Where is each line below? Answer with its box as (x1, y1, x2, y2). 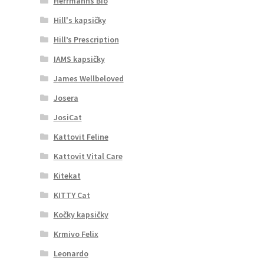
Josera (53, 92, 78, 103)
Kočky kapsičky (53, 209, 108, 220)
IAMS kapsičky (53, 53, 105, 64)
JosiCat (53, 111, 82, 123)
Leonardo (53, 247, 88, 259)
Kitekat (53, 170, 81, 181)
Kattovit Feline (53, 131, 108, 142)
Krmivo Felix (53, 228, 98, 239)
